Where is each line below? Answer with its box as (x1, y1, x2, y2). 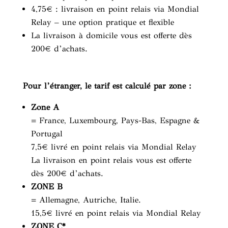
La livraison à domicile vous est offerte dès (31, 31, 192, 40)
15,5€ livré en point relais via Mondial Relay (31, 208, 201, 218)
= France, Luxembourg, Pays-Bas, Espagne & (31, 116, 199, 125)
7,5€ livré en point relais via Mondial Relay (31, 142, 196, 152)
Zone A (31, 102, 59, 112)
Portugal (31, 129, 63, 138)
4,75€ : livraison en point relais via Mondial (31, 4, 199, 14)
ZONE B (31, 182, 63, 191)
